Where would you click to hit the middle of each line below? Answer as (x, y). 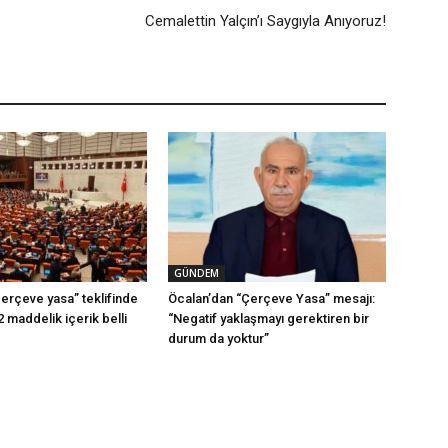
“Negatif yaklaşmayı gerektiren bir (268, 318)
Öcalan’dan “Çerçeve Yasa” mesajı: (271, 298)
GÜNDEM (196, 273)
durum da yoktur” (218, 338)
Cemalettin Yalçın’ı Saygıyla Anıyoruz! (265, 21)
